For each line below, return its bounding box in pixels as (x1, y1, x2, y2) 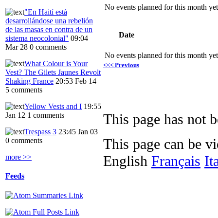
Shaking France (5, 77, 54, 86)
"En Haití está (24, 8, 67, 17)
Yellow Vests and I (24, 102, 82, 111)
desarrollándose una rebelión (5, 17, 93, 25)
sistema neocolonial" (5, 34, 69, 43)
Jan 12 (5, 111, 25, 120)
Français (151, 153, 200, 170)
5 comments (5, 86, 42, 94)
